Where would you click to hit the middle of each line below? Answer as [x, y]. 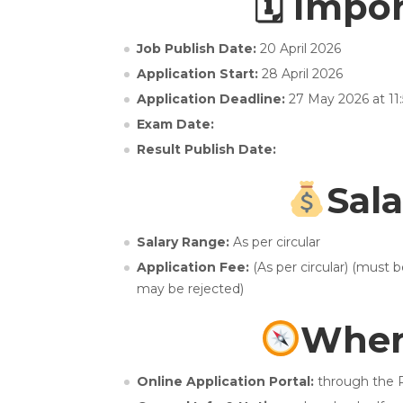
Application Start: [199, 73]
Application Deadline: [213, 99]
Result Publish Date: [206, 149]
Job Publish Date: [198, 48]
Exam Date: [175, 124]
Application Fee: [195, 267]
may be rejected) [190, 288]
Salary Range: [185, 242]
